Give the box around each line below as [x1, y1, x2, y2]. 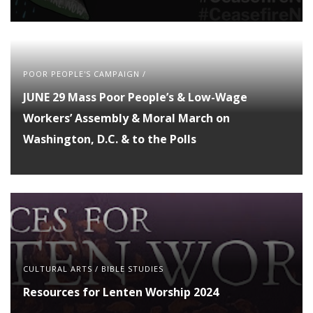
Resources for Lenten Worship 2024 [23, 284, 219, 300]
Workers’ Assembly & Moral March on [23, 110, 230, 126]
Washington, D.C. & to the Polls [23, 131, 196, 147]
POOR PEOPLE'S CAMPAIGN [23, 68, 140, 79]
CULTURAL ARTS [23, 263, 92, 274]
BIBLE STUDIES [101, 263, 163, 274]
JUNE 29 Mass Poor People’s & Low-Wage [23, 89, 247, 105]
